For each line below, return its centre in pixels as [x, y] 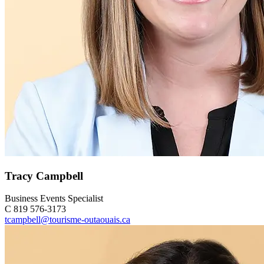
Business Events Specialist [54, 199]
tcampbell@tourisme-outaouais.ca [67, 220]
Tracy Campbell [44, 176]
